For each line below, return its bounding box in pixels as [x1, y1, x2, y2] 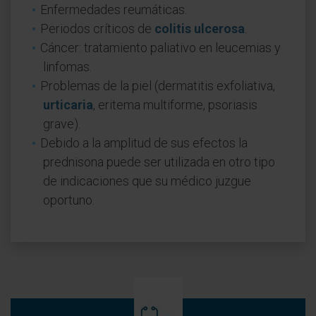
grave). [43, 116, 80, 131]
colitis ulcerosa [154, 21, 245, 36]
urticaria [43, 97, 93, 112]
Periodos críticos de [40, 21, 154, 36]
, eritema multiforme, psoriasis [93, 97, 257, 112]
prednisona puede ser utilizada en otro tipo [43, 154, 275, 169]
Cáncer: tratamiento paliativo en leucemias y [40, 40, 281, 55]
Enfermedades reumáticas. [40, 2, 187, 17]
